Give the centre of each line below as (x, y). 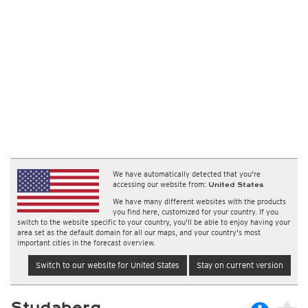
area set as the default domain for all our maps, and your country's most (139, 232)
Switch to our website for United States (108, 265)
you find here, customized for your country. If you (196, 212)
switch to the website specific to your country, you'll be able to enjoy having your (154, 222)
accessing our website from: (161, 184)
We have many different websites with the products (200, 201)
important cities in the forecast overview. (86, 243)
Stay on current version (240, 265)
